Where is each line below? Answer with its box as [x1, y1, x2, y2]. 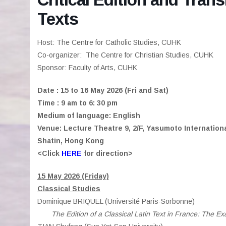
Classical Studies [37, 185, 100, 193]
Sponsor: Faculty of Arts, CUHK [37, 64, 137, 72]
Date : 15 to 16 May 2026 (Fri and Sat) [37, 86, 168, 94]
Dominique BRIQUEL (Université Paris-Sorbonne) [37, 197, 195, 205]
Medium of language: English [37, 111, 140, 120]
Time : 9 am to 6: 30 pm [37, 99, 118, 107]
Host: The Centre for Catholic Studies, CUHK [37, 38, 181, 46]
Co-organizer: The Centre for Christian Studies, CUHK [37, 51, 213, 59]
